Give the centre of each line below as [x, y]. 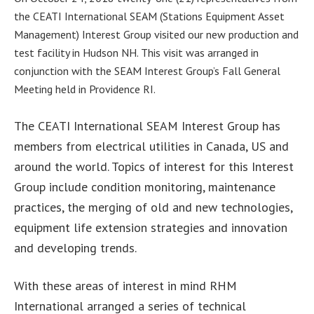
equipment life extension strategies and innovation [151, 227]
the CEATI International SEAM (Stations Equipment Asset [149, 16]
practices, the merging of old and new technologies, [153, 207]
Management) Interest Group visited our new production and [156, 34]
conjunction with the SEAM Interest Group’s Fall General [147, 70]
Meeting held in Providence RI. [85, 89]
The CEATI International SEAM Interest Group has [147, 125]
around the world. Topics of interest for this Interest [154, 166]
